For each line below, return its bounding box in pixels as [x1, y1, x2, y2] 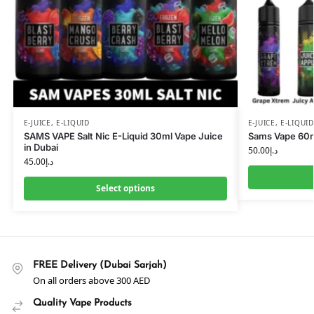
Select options [95, 182, 155, 195]
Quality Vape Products [33, 297, 132, 308]
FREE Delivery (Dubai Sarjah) [33, 260, 167, 271]
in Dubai [23, 142, 58, 153]
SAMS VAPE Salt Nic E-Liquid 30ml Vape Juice [23, 130, 223, 142]
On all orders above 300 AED [33, 273, 150, 287]
